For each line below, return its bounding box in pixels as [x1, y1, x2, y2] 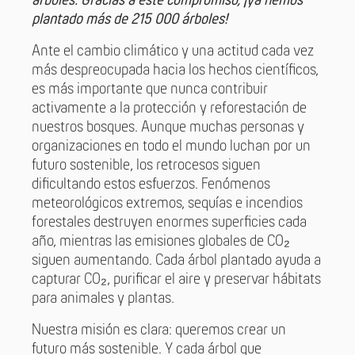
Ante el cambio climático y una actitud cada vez [32, 44, 314, 60]
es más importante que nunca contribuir [32, 82, 268, 98]
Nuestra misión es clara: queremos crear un [32, 323, 286, 339]
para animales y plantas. [32, 291, 174, 307]
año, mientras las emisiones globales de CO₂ [32, 234, 290, 250]
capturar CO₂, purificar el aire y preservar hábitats [32, 272, 321, 288]
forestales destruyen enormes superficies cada [32, 215, 307, 231]
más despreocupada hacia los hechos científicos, [32, 63, 319, 79]
